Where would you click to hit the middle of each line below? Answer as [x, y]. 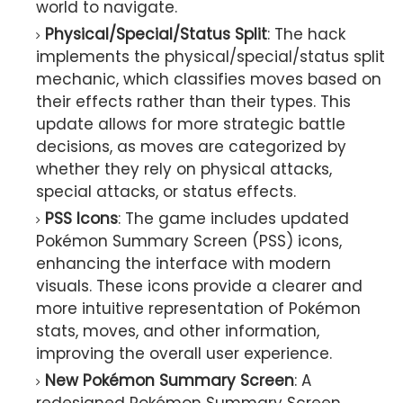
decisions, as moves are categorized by [191, 146]
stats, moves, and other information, [178, 331]
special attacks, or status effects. [166, 191]
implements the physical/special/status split [210, 56]
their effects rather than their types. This [193, 101]
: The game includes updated [233, 218]
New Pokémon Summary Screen [170, 380]
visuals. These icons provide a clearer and [199, 286]
